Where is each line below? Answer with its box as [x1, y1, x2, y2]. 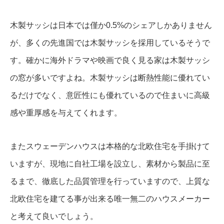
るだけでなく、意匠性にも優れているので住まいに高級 [10, 91, 210, 100]
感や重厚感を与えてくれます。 [10, 108, 122, 117]
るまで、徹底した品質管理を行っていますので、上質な [10, 177, 210, 186]
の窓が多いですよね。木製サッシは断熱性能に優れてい [10, 73, 210, 82]
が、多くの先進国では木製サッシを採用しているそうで [10, 38, 210, 47]
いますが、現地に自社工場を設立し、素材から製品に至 [10, 159, 210, 168]
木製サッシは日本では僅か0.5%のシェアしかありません [10, 21, 212, 30]
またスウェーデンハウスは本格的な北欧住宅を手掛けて [10, 142, 210, 151]
